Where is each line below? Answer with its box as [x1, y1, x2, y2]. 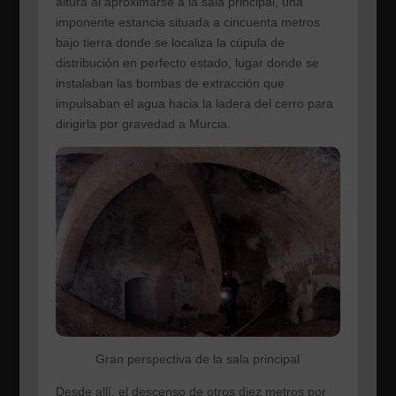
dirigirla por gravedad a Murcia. [55, 116, 231, 131]
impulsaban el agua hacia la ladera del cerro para [55, 95, 333, 110]
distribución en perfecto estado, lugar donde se [55, 55, 319, 70]
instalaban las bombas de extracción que [55, 75, 285, 90]
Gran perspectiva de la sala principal [95, 351, 301, 366]
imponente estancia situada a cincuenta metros [55, 14, 320, 29]
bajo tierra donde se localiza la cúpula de [55, 34, 285, 49]
